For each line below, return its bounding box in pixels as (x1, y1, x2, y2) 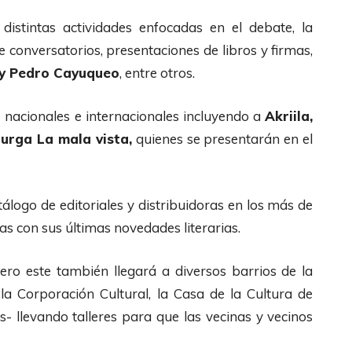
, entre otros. (119, 64, 198, 81)
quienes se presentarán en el (131, 130, 313, 147)
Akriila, (265, 107, 313, 124)
